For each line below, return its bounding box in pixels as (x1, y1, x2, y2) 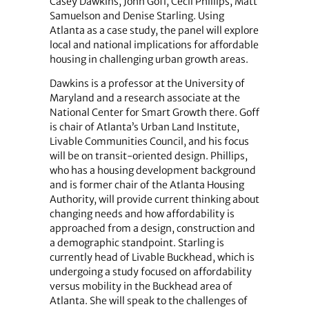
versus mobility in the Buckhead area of (49, 280, 232, 293)
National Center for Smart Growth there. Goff (49, 106, 259, 119)
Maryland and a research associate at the (49, 92, 240, 105)
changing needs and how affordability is (49, 208, 235, 221)
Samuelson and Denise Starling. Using (49, 9, 224, 22)
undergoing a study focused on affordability (49, 266, 252, 279)
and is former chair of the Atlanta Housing (49, 179, 244, 192)
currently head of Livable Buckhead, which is (49, 251, 255, 264)
